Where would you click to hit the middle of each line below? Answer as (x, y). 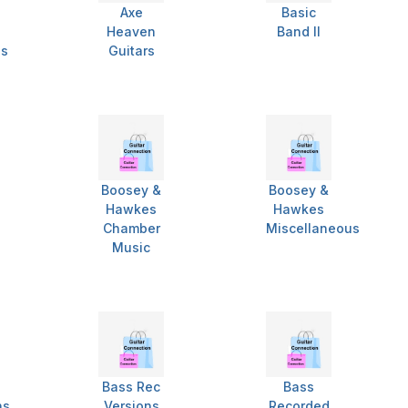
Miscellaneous (313, 229)
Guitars (131, 51)
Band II (299, 32)
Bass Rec (131, 387)
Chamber (131, 229)
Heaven (131, 32)
